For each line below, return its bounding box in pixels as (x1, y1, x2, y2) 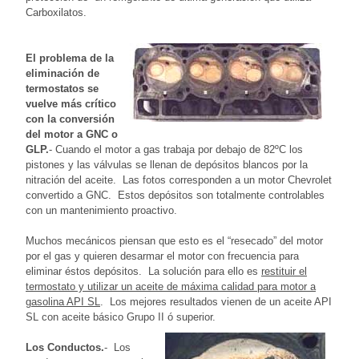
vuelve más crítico (26, 97, 116, 110)
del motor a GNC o (26, 127, 118, 140)
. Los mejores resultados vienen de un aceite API (100, 295, 332, 308)
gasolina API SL (26, 295, 100, 308)
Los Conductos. (26, 341, 104, 353)
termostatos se (26, 82, 99, 95)
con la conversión (26, 112, 115, 125)
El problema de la (26, 51, 114, 64)
